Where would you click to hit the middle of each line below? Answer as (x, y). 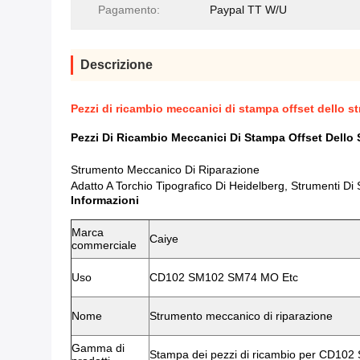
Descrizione (117, 65)
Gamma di (98, 348)
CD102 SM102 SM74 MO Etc (224, 277)
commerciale (104, 245)
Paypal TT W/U (248, 10)
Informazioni (105, 200)
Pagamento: (129, 10)
